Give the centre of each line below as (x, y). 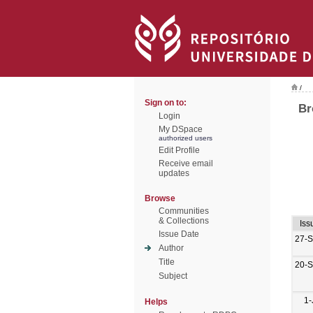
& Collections (184, 221)
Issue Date (179, 234)
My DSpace (181, 129)
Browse (160, 198)
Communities (184, 211)
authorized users (185, 138)
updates (174, 173)
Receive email (186, 163)
